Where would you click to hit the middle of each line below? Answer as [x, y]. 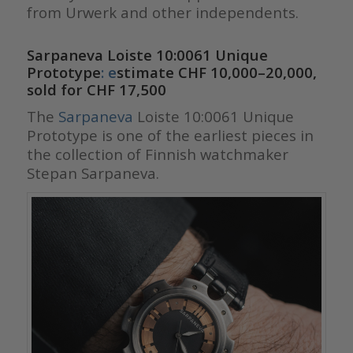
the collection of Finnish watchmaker [157, 154]
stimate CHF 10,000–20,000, [216, 72]
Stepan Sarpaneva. [93, 173]
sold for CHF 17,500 [96, 90]
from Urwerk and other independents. [162, 13]
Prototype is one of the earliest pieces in [170, 135]
